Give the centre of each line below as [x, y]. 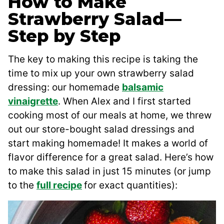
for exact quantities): [131, 185]
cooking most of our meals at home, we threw [110, 115]
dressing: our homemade [65, 87]
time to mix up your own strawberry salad [101, 73]
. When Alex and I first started [124, 101]
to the [22, 185]
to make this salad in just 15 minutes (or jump [109, 171]
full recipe [59, 185]
